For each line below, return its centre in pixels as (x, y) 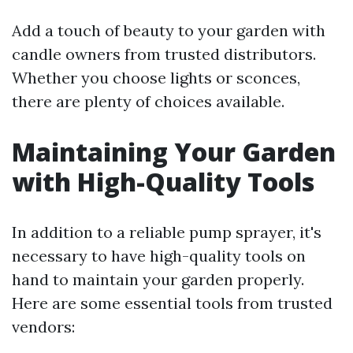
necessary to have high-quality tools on (159, 256)
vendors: (43, 327)
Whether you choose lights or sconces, (156, 78)
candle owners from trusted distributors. (164, 54)
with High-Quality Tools (163, 182)
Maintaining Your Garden (174, 152)
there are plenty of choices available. (148, 102)
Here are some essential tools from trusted (172, 303)
